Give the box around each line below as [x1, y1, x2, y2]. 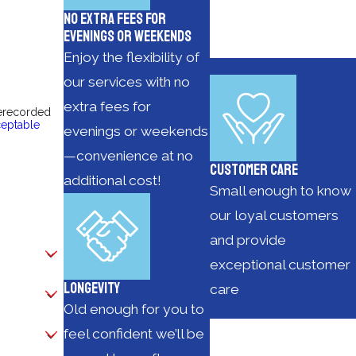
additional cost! [64, 172, 162, 188]
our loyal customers [210, 207, 339, 224]
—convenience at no [64, 147, 194, 164]
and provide [210, 232, 287, 249]
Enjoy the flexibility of [64, 48, 200, 65]
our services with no [64, 73, 191, 90]
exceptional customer [210, 257, 351, 273]
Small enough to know [210, 183, 352, 199]
